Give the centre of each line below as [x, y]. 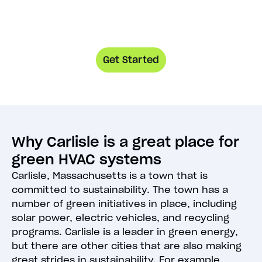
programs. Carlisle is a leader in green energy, [125, 232]
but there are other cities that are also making [127, 246]
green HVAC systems [87, 160]
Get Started [131, 60]
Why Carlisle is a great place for [125, 142]
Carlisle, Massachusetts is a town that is [110, 176]
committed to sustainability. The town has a [120, 190]
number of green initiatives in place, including [124, 204]
